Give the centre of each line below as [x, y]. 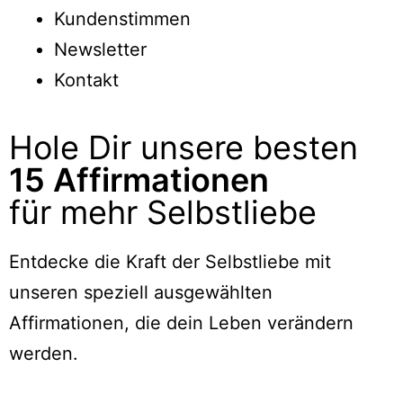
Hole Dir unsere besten [184, 148]
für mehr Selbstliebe [163, 212]
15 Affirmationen [139, 180]
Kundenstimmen [122, 19]
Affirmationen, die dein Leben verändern [181, 323]
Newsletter [100, 49]
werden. [44, 354]
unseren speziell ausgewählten [141, 292]
